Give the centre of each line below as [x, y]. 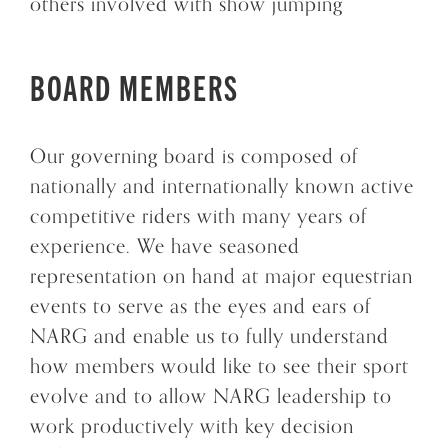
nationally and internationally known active [222, 186]
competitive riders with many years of [198, 216]
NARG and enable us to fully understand [209, 336]
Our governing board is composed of [194, 156]
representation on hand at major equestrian [221, 276]
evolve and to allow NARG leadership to [211, 396]
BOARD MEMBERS [134, 85]
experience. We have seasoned [165, 246]
